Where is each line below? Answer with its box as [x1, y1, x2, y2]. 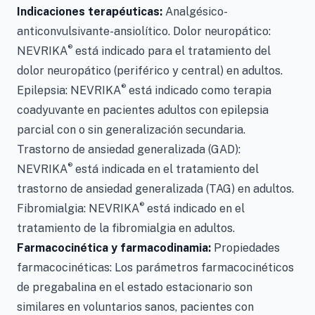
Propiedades [214, 241, 280, 255]
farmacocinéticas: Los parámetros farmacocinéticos [17, 261, 294, 274]
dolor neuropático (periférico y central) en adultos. [17, 64, 283, 77]
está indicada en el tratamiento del [72, 162, 259, 176]
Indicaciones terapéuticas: [17, 5, 165, 18]
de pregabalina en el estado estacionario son [17, 281, 252, 294]
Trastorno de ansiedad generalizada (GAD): [17, 143, 240, 156]
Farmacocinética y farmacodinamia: [17, 241, 214, 255]
